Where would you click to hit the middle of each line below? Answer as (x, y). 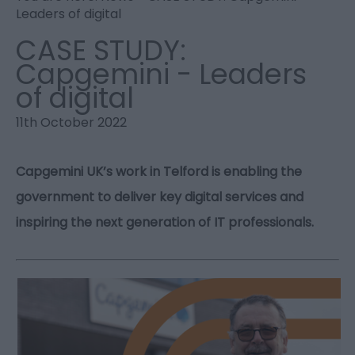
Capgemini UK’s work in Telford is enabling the (159, 172)
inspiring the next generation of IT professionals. (165, 223)
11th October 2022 (71, 123)
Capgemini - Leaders (161, 74)
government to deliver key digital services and (160, 197)
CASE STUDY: (101, 51)
